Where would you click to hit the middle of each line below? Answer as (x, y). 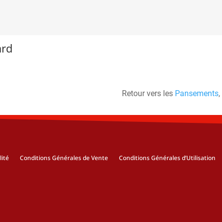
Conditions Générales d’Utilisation (167, 158)
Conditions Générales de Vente (64, 158)
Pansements (197, 94)
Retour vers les (148, 94)
